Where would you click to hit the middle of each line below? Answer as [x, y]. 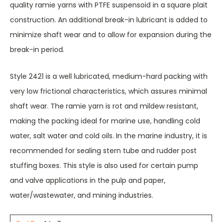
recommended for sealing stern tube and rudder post [103, 151]
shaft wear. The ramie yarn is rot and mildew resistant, [104, 106]
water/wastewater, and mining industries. [82, 195]
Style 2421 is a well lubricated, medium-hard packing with [109, 76]
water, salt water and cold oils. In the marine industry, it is [109, 136]
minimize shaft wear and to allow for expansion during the [111, 35]
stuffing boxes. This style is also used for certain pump [104, 166]
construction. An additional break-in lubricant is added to [109, 20]
